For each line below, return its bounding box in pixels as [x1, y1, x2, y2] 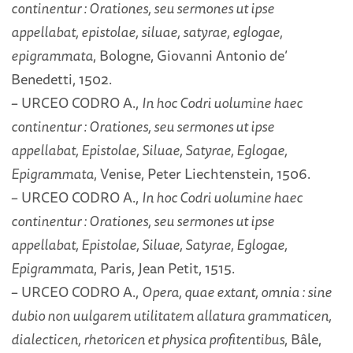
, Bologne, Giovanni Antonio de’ [93, 44, 288, 67]
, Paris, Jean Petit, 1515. [94, 257, 236, 280]
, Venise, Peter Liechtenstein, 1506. [94, 162, 311, 185]
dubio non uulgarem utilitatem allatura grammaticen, [11, 304, 333, 327]
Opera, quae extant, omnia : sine [142, 281, 333, 303]
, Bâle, [284, 328, 322, 351]
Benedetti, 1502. [11, 68, 113, 91]
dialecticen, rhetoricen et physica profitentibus [11, 328, 285, 351]
